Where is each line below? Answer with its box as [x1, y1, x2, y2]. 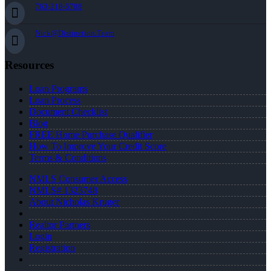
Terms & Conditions [29, 152, 106, 163]
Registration [29, 242, 75, 253]
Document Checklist [29, 106, 107, 117]
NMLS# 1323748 [29, 184, 97, 195]
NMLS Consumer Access [29, 173, 127, 184]
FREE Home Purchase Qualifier [29, 129, 152, 140]
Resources [5, 58, 54, 71]
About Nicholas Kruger [29, 196, 119, 207]
